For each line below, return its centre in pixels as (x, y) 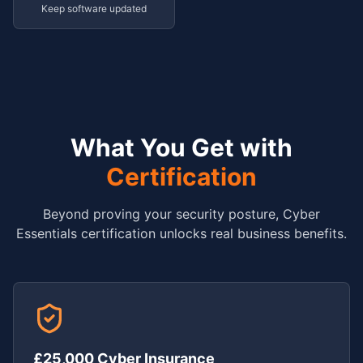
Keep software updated (94, 9)
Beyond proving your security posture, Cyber (181, 214)
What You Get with (181, 147)
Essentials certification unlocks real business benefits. (181, 233)
